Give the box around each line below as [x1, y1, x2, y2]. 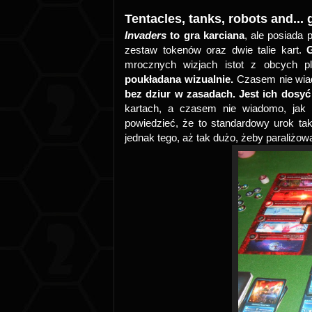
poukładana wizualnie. [125, 73, 233, 85]
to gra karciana [170, 29, 244, 41]
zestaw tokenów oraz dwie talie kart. [125, 44, 307, 56]
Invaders [125, 29, 171, 41]
